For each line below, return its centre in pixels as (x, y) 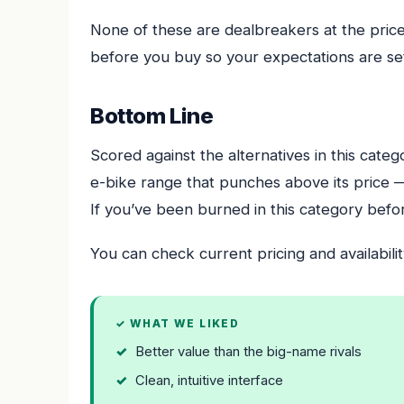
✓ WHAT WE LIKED (178, 324)
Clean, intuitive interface (210, 380)
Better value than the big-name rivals (249, 352)
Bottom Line (152, 116)
